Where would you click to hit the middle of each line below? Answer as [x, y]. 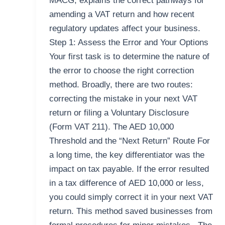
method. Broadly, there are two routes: [121, 85]
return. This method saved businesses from [131, 211]
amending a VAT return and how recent [122, 15]
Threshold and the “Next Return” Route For [129, 141]
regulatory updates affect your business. [125, 29]
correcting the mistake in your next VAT [123, 99]
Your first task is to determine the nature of [129, 57]
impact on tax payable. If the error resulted [129, 169]
